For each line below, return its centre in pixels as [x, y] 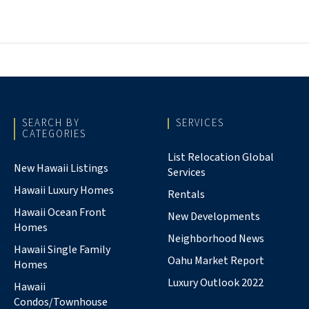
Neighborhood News [216, 238]
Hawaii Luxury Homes [63, 190]
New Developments [214, 216]
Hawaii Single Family [62, 249]
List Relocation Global [221, 157]
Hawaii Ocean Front [60, 212]
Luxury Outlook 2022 [216, 282]
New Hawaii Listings [61, 168]
